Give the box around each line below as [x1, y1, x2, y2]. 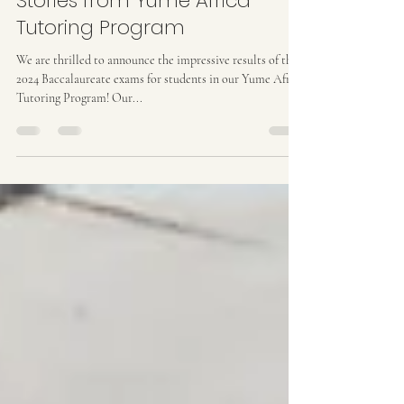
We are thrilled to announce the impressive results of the [16, 88, 298, 104]
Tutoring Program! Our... [16, 126, 142, 142]
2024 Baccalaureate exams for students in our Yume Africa [16, 107, 305, 123]
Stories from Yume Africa [16, 23, 251, 50]
